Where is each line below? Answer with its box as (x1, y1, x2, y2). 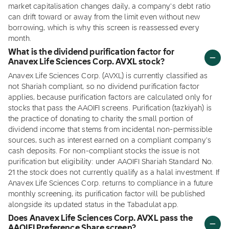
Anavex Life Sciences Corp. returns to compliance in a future (8, 180, 213, 187)
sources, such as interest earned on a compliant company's (8, 137, 212, 144)
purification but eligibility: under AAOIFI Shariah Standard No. (8, 158, 214, 166)
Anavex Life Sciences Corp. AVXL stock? (8, 58, 165, 66)
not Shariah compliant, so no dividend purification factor (8, 83, 200, 90)
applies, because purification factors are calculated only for (8, 94, 212, 101)
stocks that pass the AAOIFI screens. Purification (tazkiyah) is (8, 105, 212, 112)
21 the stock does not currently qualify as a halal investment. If (8, 169, 220, 176)
